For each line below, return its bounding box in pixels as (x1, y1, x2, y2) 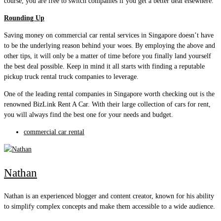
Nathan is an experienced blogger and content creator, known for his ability (4, 192, 214, 200)
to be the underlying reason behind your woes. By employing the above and (4, 41, 215, 49)
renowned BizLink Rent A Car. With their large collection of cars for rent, (4, 100, 211, 108)
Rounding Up (4, 14, 44, 22)
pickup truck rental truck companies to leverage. (4, 73, 139, 80)
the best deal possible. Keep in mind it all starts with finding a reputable (4, 62, 205, 70)
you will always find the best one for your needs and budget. (4, 110, 173, 118)
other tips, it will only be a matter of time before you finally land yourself (4, 52, 211, 60)
